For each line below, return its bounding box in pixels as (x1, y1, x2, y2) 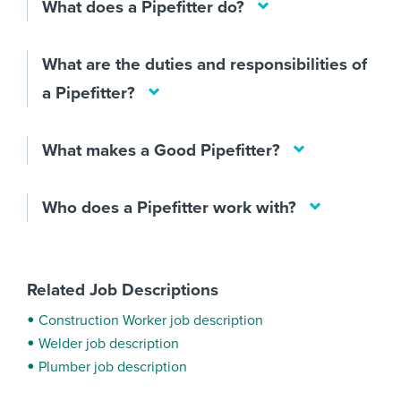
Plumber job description (38, 358, 187, 376)
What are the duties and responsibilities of (42, 55, 367, 74)
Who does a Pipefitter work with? (42, 198, 296, 218)
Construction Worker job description (38, 311, 263, 329)
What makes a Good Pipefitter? (42, 141, 280, 160)
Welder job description (38, 335, 179, 353)
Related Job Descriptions (27, 280, 218, 300)
